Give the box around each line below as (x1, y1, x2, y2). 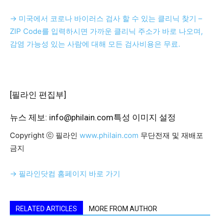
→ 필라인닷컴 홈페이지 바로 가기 (10, 169, 120, 178)
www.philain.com (78, 131, 138, 140)
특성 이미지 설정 (113, 112, 176, 122)
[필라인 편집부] (10, 90, 66, 100)
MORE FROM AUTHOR (89, 205, 157, 213)
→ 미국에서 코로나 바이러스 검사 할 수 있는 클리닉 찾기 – (10, 14, 202, 23)
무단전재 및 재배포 (138, 131, 203, 140)
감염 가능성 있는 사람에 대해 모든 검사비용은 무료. (10, 39, 182, 49)
